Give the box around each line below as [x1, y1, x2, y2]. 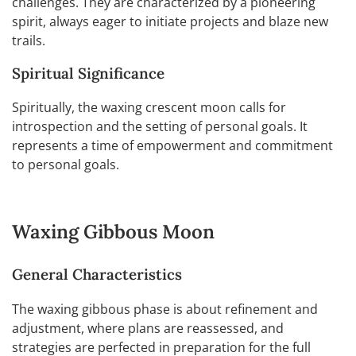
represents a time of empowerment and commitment [12, 137, 333, 155]
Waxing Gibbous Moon [12, 219, 215, 245]
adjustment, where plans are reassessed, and [12, 319, 284, 338]
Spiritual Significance [12, 63, 164, 83]
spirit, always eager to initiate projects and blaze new [12, 12, 328, 30]
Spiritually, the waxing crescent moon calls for [12, 99, 286, 117]
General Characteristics [12, 265, 182, 284]
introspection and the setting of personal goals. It [12, 118, 308, 136]
